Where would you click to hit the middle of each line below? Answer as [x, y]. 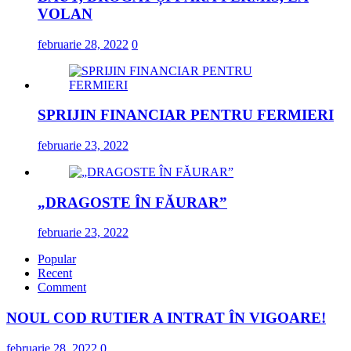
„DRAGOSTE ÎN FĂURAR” [132, 202]
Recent [55, 273]
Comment [62, 288]
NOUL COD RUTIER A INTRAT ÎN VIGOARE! [166, 318]
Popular [57, 259]
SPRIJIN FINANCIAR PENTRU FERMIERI [186, 115]
